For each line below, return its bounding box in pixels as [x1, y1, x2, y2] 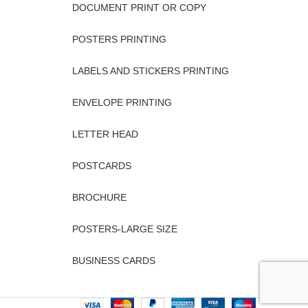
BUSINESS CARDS [71, 255, 155, 267]
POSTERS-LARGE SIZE [71, 223, 177, 235]
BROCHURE [71, 192, 126, 203]
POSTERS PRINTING [71, 34, 166, 45]
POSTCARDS [71, 160, 131, 172]
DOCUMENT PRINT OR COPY [71, 2, 206, 14]
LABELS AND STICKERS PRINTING [71, 65, 229, 77]
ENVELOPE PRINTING [71, 97, 172, 109]
